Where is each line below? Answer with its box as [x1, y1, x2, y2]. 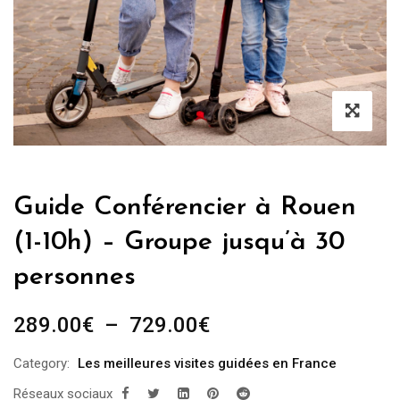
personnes [13, 262, 136, 291]
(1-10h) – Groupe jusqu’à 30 [13, 228, 345, 256]
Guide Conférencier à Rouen [13, 193, 356, 221]
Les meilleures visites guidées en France [78, 354, 337, 371]
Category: [13, 354, 70, 371]
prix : [209, 361, 254, 387]
